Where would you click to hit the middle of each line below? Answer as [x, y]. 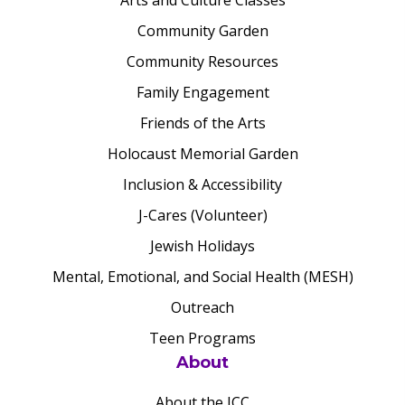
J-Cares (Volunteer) [202, 215]
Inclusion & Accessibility [202, 184]
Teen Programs [202, 338]
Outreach [202, 307]
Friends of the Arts [202, 123]
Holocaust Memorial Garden [202, 154]
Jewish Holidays [202, 246]
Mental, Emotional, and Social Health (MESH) [202, 277]
